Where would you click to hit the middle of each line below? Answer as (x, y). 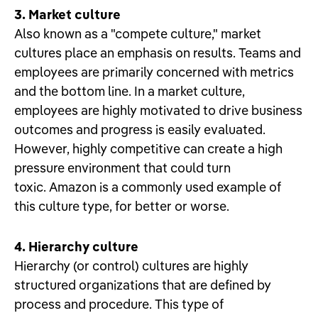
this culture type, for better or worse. (122, 206)
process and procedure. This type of (119, 304)
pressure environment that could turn (122, 168)
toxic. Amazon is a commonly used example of (148, 187)
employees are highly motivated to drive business (158, 110)
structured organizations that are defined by (143, 285)
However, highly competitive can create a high (148, 148)
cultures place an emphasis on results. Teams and (158, 53)
